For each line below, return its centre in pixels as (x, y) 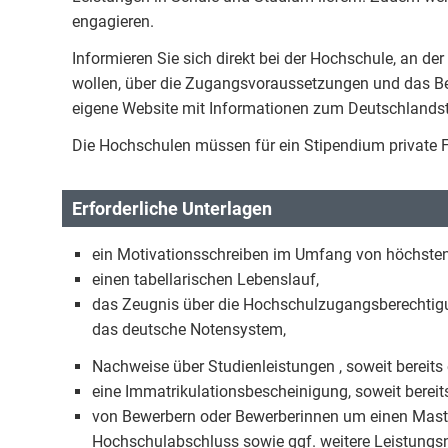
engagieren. (113, 21)
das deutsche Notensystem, (189, 329)
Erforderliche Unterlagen (172, 208)
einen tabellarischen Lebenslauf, (205, 279)
